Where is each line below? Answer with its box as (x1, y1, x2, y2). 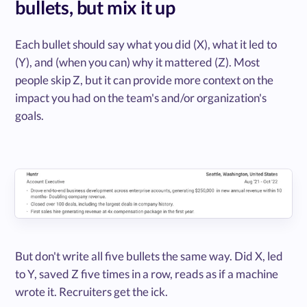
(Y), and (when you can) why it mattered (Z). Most (15, 55, 260, 70)
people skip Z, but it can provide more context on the (15, 73, 274, 88)
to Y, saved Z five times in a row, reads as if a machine (15, 266, 279, 281)
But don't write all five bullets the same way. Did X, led (15, 248, 284, 263)
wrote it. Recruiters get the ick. (15, 284, 169, 299)
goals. (15, 108, 45, 123)
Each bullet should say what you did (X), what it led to (15, 37, 278, 52)
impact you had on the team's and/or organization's (15, 90, 267, 106)
